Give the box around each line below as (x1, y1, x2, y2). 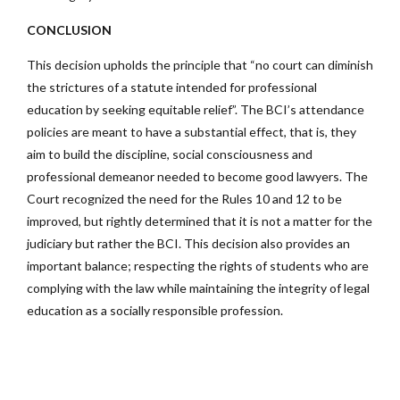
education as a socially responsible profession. (27, 303, 283, 319)
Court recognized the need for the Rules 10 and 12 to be (27, 191, 342, 207)
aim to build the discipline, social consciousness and (27, 146, 312, 162)
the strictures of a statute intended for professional (27, 79, 317, 96)
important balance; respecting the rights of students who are (27, 258, 369, 274)
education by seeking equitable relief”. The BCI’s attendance (27, 102, 364, 118)
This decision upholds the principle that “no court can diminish (27, 57, 373, 73)
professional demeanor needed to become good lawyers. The (27, 169, 368, 185)
